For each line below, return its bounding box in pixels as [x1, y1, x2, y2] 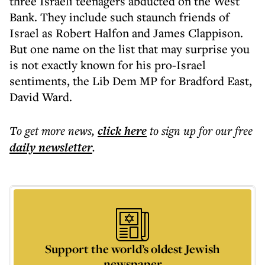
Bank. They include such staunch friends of [9, 9, 230, 25]
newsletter [35, 139, 92, 156]
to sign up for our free [150, 122, 253, 138]
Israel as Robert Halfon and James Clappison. [9, 25, 243, 41]
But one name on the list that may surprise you [9, 41, 250, 57]
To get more [9, 122, 68, 138]
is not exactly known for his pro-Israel [9, 57, 206, 73]
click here [98, 122, 147, 139]
